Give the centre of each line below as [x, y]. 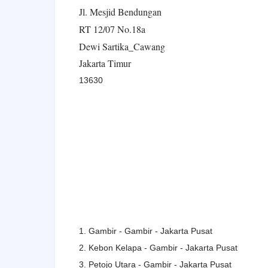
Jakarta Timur [105, 63]
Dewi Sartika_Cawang [122, 46]
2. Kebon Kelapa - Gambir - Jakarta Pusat [158, 247]
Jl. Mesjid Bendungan [120, 11]
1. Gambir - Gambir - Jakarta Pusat [146, 231]
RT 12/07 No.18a [112, 29]
